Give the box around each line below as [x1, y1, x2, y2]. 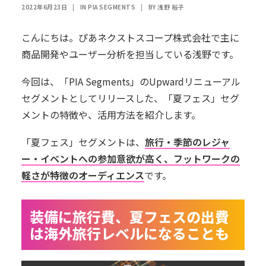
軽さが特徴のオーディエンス [21, 168, 144, 183]
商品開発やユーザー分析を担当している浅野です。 [21, 47, 239, 62]
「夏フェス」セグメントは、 [21, 135, 145, 150]
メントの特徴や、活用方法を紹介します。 [21, 107, 201, 122]
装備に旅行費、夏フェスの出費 [30, 205, 230, 227]
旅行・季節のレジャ [145, 135, 230, 150]
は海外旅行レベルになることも [30, 222, 230, 243]
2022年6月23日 [21, 2, 67, 12]
